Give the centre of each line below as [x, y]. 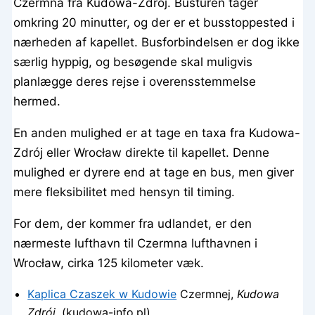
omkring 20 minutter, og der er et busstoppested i [154, 22]
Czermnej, [207, 294]
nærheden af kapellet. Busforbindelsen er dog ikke [157, 42]
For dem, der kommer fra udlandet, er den [133, 223]
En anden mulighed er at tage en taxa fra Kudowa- [157, 133]
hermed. [37, 101]
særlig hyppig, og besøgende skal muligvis [133, 62]
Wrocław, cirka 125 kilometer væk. [109, 263]
